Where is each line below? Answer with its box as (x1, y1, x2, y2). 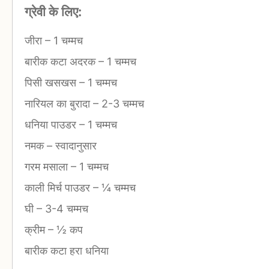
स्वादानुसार (52, 139, 97, 152)
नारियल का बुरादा (25, 97, 93, 110)
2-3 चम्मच (98, 97, 144, 110)
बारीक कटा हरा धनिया (25, 244, 109, 257)
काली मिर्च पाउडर (25, 181, 93, 194)
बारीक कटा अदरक (25, 55, 98, 68)
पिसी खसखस (25, 76, 79, 89)
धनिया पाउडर (25, 118, 79, 131)
